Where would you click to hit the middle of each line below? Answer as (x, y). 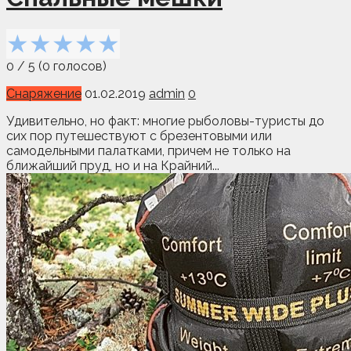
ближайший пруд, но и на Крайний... (113, 165)
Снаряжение (44, 93)
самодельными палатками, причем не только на (148, 150)
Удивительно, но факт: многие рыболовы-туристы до (165, 121)
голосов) (78, 66)
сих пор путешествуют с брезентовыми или (139, 136)
